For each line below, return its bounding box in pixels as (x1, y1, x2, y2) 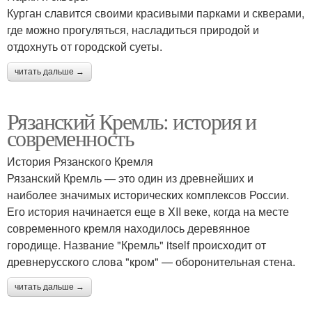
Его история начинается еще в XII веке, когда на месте (7, 203, 289, 219)
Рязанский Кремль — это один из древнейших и (7, 170, 253, 186)
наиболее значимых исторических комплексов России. (7, 187, 289, 203)
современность (7, 123, 134, 153)
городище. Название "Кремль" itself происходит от (7, 237, 266, 253)
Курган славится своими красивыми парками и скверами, (7, 5, 304, 21)
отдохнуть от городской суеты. (7, 38, 162, 54)
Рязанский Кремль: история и (7, 106, 256, 136)
